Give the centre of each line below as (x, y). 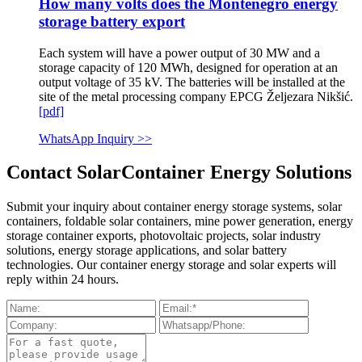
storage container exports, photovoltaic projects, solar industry (164, 236)
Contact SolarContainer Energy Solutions (179, 173)
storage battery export (112, 21)
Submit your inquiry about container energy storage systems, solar (174, 207)
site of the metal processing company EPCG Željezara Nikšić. (196, 96)
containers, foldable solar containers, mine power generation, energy (180, 221)
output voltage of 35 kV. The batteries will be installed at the (192, 82)
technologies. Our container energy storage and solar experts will (171, 265)
